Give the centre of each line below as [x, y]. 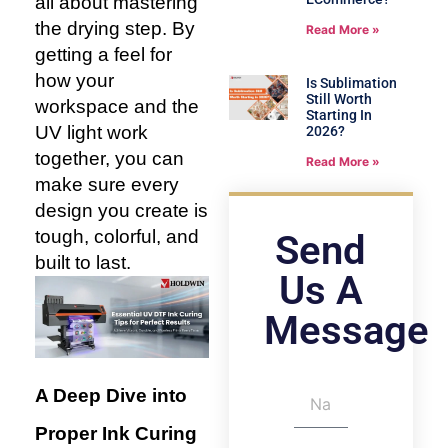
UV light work [91, 132]
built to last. [83, 262]
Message [346, 330]
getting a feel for [103, 54]
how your [74, 80]
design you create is [121, 210]
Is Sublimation [351, 82]
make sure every [107, 184]
